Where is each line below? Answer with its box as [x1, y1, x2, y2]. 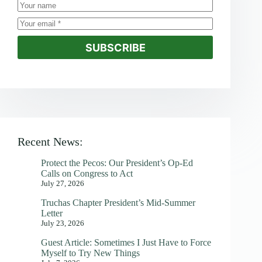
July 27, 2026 [41, 179, 84, 188]
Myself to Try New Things [41, 248, 140, 258]
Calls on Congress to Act [41, 168, 133, 179]
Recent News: [18, 135, 83, 149]
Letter [41, 208, 63, 219]
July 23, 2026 [41, 219, 84, 228]
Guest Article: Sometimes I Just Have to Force [41, 237, 211, 248]
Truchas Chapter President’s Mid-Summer [41, 198, 195, 208]
